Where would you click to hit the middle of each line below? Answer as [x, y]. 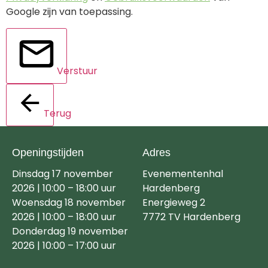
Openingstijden [48, 152]
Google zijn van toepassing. [69, 12]
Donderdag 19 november [70, 231]
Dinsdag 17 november [63, 173]
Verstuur [77, 71]
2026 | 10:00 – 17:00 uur [64, 245]
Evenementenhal [183, 173]
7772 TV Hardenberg [192, 217]
